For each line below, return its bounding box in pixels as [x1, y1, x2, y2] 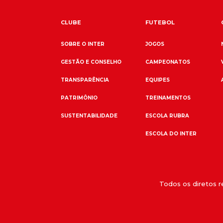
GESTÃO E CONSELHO [61, 58, 121, 65]
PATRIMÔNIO [61, 94, 98, 101]
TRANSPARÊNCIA [61, 76, 109, 83]
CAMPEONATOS [145, 58, 191, 65]
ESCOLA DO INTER [145, 130, 197, 137]
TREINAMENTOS [145, 94, 191, 101]
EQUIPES [145, 76, 170, 83]
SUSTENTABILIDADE [61, 112, 117, 119]
